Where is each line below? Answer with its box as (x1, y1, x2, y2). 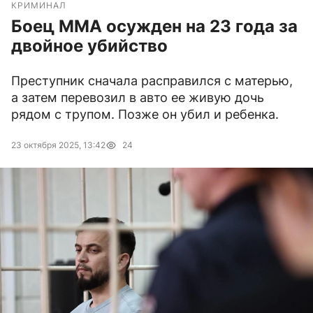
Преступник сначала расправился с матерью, (11, 73, 293, 89)
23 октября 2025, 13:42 (11, 140, 105, 151)
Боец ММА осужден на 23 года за (11, 16, 298, 37)
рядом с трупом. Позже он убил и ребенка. (11, 107, 279, 122)
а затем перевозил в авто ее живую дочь (11, 90, 264, 105)
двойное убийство (11, 36, 168, 57)
